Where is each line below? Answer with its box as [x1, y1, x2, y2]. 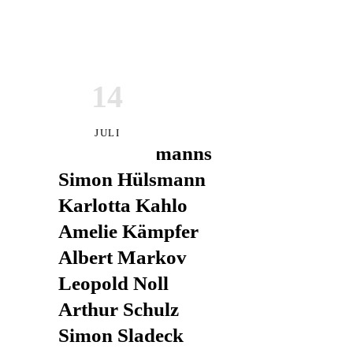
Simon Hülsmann [58, 169, 206, 190]
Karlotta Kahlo [58, 195, 188, 216]
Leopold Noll [58, 273, 169, 294]
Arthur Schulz [58, 299, 179, 320]
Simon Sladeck [58, 325, 184, 346]
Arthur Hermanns [58, 143, 212, 164]
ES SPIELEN [58, 106, 128, 117]
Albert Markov [58, 247, 187, 268]
